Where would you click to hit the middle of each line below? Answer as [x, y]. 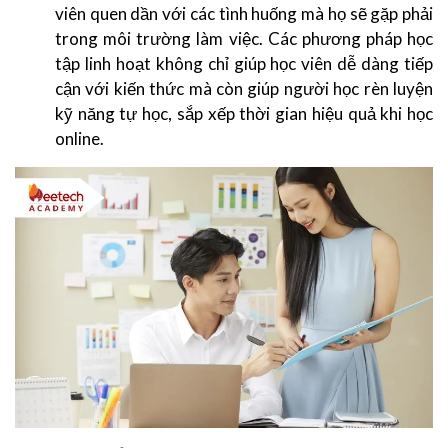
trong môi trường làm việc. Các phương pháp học [244, 38]
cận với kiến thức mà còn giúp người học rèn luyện [244, 88]
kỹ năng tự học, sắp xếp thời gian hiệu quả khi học [244, 113]
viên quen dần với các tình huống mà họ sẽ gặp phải [244, 13]
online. [81, 138]
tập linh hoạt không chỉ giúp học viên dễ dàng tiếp [244, 63]
